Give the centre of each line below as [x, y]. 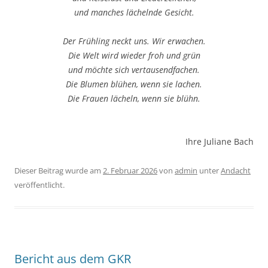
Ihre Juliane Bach [220, 142]
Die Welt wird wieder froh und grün [134, 56]
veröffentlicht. [39, 185]
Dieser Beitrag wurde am [59, 171]
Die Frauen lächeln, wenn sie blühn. [134, 99]
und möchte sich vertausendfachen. [134, 70]
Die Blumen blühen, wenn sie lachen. [134, 84]
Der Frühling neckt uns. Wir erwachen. [134, 41]
